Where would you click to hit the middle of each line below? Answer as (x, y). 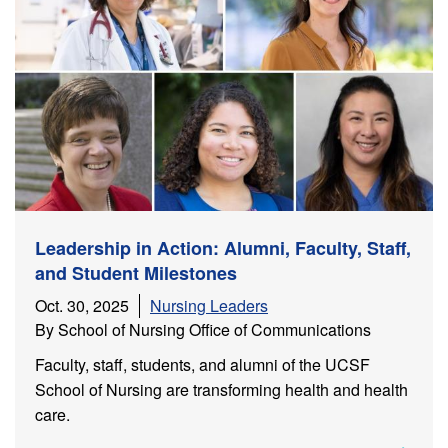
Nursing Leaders (209, 305)
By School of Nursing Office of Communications (203, 329)
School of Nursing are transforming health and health (221, 389)
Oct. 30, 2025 (82, 305)
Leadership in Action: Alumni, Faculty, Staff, (223, 247)
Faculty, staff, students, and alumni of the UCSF (202, 364)
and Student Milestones (136, 272)
